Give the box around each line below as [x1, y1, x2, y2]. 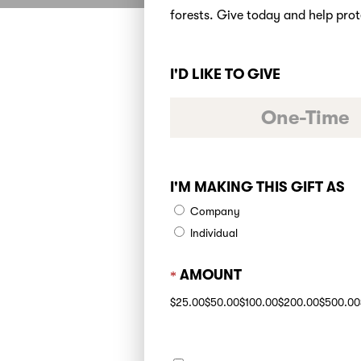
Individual [190, 227, 239, 240]
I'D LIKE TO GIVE [170, 66, 281, 82]
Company [190, 205, 241, 218]
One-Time [261, 106, 350, 130]
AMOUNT [180, 267, 243, 284]
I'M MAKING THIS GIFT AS [170, 179, 346, 196]
